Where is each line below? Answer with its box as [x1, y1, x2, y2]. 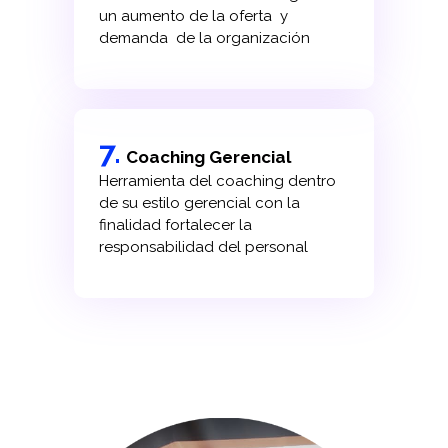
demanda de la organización [98, 29, 314, 48]
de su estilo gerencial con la [98, 194, 300, 213]
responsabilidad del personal [98, 238, 308, 257]
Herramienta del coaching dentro [98, 172, 336, 191]
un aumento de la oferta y [98, 7, 288, 26]
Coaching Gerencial [125, 147, 291, 168]
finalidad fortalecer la [98, 216, 252, 235]
